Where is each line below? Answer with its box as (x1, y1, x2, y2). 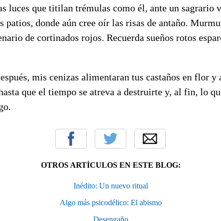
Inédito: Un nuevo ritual (73, 181, 148, 190)
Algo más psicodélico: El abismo (59, 198, 162, 207)
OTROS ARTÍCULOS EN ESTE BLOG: (40, 160, 181, 169)
